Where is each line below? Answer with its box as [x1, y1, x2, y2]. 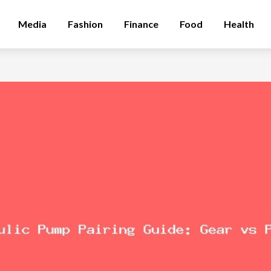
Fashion [68, 18, 103, 30]
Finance [124, 18, 158, 30]
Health [224, 18, 254, 30]
